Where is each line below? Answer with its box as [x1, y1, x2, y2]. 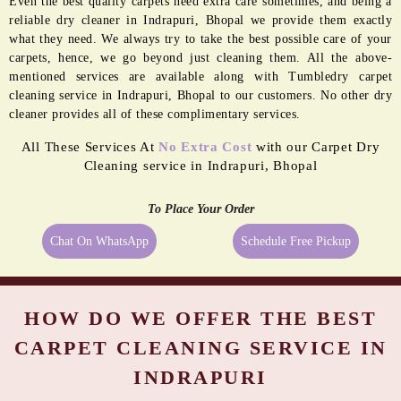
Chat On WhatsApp [50, 235, 149, 249]
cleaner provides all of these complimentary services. [9, 107, 301, 122]
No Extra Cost [158, 140, 252, 155]
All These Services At [21, 140, 159, 155]
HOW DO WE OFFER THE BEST [24, 307, 377, 330]
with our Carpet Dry [252, 140, 380, 155]
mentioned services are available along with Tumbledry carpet [9, 70, 392, 84]
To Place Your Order [147, 202, 254, 217]
